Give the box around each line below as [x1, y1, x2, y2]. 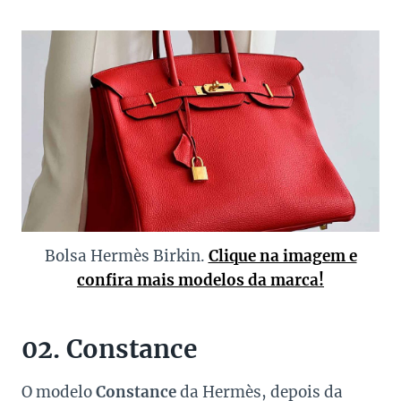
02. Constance [21, 332, 197, 365]
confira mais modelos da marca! [77, 269, 324, 290]
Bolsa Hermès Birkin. [44, 245, 209, 266]
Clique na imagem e [208, 245, 357, 266]
